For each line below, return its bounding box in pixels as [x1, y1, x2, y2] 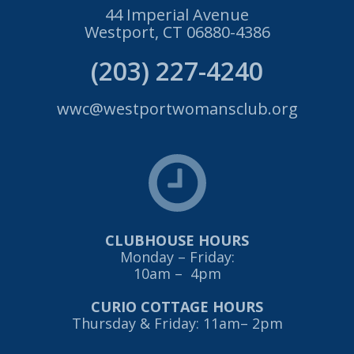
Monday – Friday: [119, 247, 235, 266]
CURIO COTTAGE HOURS [91, 297, 263, 316]
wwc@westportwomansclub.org [56, 98, 298, 119]
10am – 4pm [133, 264, 221, 283]
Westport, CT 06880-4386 [84, 21, 270, 43]
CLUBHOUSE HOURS [105, 231, 249, 250]
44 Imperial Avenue [105, 4, 249, 25]
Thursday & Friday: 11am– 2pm [71, 314, 283, 333]
